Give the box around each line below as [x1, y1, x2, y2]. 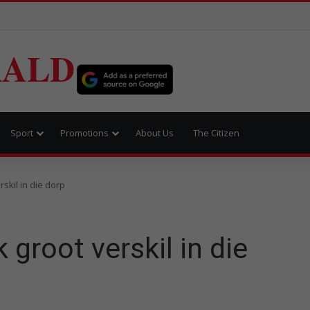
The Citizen [193, 126, 239, 139]
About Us [136, 126, 174, 139]
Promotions [60, 126, 109, 139]
